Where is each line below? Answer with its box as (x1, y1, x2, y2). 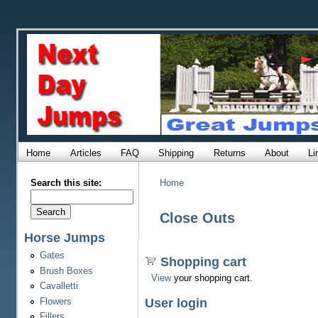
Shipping (158, 147, 194, 158)
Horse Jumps (23, 230, 105, 245)
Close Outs (159, 209, 235, 226)
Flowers (39, 295, 72, 307)
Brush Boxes (39, 265, 93, 276)
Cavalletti (39, 280, 78, 292)
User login (144, 296, 207, 311)
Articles (70, 147, 102, 158)
